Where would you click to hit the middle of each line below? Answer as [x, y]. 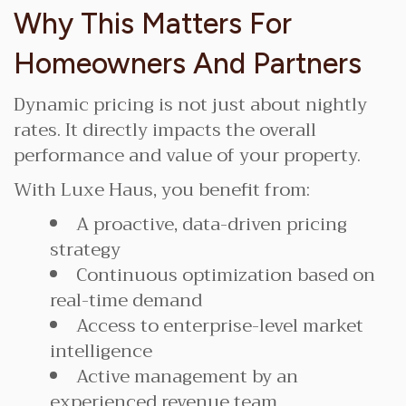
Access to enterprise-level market [220, 326]
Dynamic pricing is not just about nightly [190, 105]
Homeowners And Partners [188, 63]
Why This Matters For [153, 24]
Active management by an [187, 377]
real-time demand [126, 300]
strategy [85, 250]
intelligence [101, 351]
